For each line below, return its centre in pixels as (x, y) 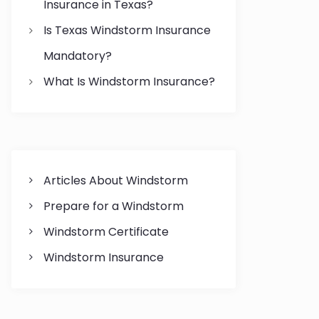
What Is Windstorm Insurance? (129, 82)
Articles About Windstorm (115, 180)
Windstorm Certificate (106, 231)
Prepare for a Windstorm (113, 206)
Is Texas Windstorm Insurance (127, 31)
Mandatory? (77, 56)
